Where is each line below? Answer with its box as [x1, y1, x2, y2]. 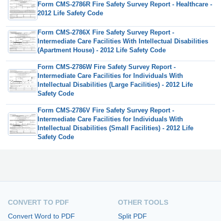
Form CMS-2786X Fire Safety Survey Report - [37, 29, 174, 37]
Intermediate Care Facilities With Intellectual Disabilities [37, 37, 208, 45]
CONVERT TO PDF [8, 198, 69, 207]
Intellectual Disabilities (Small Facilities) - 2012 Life [37, 124, 193, 132]
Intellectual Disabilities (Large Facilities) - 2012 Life [37, 81, 193, 89]
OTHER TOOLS [118, 198, 168, 207]
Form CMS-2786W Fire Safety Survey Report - [37, 63, 176, 71]
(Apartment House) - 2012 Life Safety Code [37, 46, 166, 54]
